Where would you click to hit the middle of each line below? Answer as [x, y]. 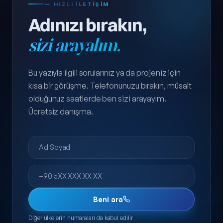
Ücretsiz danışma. [61, 111]
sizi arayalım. [74, 45]
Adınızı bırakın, [87, 25]
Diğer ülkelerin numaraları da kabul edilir [81, 218]
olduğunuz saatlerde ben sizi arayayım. [97, 98]
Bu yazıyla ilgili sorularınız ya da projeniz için [105, 72]
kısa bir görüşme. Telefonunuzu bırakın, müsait [110, 85]
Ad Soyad [46, 135]
